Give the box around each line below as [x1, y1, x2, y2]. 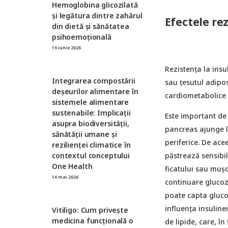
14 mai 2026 [52, 174, 78, 180]
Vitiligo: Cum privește [52, 205, 128, 215]
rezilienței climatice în [52, 139, 131, 150]
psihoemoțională [52, 32, 111, 42]
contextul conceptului [52, 150, 130, 160]
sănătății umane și [52, 129, 117, 139]
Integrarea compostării [52, 75, 135, 85]
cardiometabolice [164, 90, 226, 100]
